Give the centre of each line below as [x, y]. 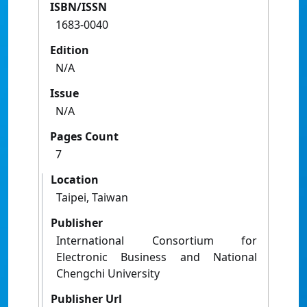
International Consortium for [157, 241]
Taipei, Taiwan [92, 198]
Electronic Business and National [157, 257]
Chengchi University [108, 274]
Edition [70, 50]
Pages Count [84, 137]
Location [75, 180]
